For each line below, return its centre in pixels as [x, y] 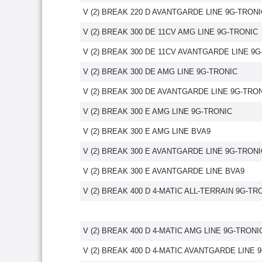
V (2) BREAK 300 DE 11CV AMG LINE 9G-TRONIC [170, 32]
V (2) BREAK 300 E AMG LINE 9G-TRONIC [158, 111]
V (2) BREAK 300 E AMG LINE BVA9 [147, 131]
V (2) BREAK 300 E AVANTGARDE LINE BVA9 [164, 171]
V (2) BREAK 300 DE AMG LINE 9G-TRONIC [160, 72]
